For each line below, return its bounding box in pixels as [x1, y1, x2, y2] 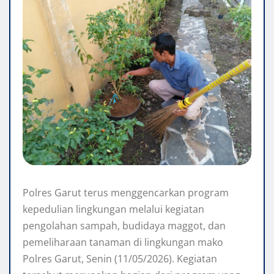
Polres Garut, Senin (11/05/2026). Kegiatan [23, 252, 217, 266]
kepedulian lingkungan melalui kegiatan [23, 202, 204, 217]
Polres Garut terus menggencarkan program [23, 186, 229, 200]
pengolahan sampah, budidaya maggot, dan [23, 219, 226, 233]
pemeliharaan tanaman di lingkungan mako [23, 235, 223, 250]
